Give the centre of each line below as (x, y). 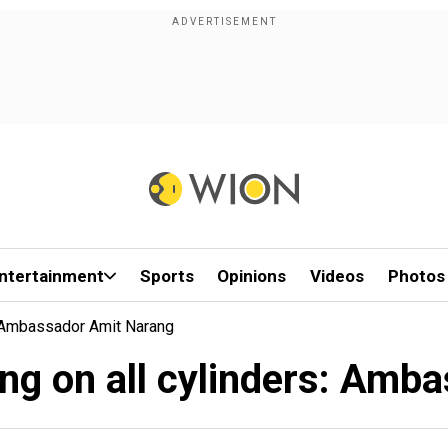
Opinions (252, 276)
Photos (416, 276)
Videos (337, 276)
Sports (166, 276)
